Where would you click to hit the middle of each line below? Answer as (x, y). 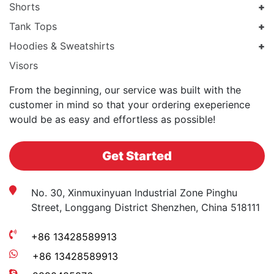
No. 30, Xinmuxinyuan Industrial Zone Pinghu (134, 193)
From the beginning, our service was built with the (125, 90)
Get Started (137, 156)
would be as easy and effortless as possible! (112, 120)
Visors (24, 66)
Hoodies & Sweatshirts (62, 46)
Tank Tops (33, 27)
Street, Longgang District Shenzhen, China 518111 (146, 208)
